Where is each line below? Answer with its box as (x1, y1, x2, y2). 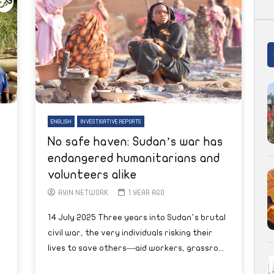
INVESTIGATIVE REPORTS (80, 118, 141, 125)
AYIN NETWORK (58, 188, 109, 196)
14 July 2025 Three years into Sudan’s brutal (48, 212, 226, 222)
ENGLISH (51, 118, 72, 125)
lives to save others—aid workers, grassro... (48, 243, 224, 253)
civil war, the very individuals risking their (48, 228, 213, 237)
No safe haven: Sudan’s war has (48, 135, 223, 148)
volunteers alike (48, 168, 137, 181)
